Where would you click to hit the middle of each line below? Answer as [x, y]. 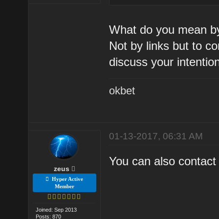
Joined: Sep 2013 [56, 209]
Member [64, 186]
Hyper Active [66, 179]
